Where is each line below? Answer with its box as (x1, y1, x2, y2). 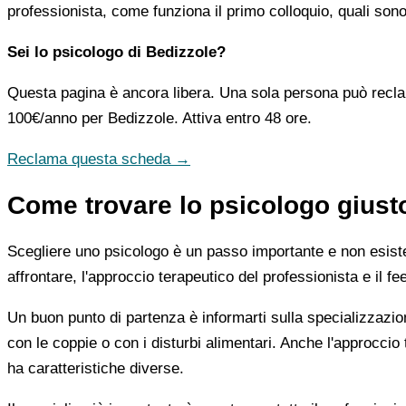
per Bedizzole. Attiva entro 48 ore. (77, 109, 312, 127)
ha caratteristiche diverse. (7, 359, 184, 377)
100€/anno (7, 109, 77, 127)
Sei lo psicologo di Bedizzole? (7, 43, 226, 61)
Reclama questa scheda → (7, 150, 190, 168)
